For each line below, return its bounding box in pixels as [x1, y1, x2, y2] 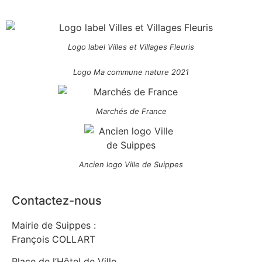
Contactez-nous [12, 193, 102, 208]
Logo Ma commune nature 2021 [73, 67, 189, 77]
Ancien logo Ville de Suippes [79, 159, 183, 169]
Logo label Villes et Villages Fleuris [68, 42, 194, 51]
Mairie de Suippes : [12, 219, 96, 231]
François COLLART [12, 233, 95, 245]
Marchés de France [95, 106, 167, 116]
